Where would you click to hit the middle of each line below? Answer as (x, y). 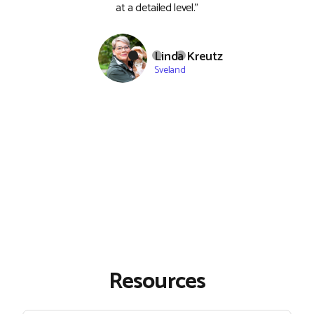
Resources (157, 282)
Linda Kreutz (189, 56)
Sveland (170, 70)
